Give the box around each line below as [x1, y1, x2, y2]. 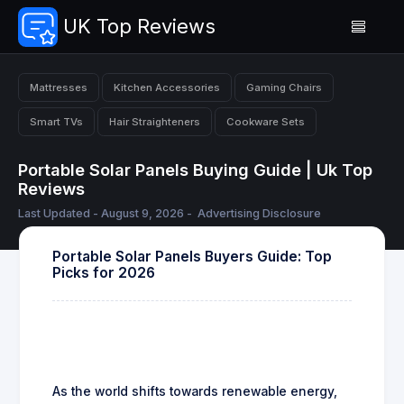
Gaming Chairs [246, 80, 322, 94]
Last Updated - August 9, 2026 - [18, 207, 195, 221]
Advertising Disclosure [197, 207, 321, 221]
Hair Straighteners [109, 115, 200, 128]
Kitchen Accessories [114, 80, 220, 94]
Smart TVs [30, 115, 83, 128]
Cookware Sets [226, 115, 305, 128]
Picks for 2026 [52, 263, 155, 281]
